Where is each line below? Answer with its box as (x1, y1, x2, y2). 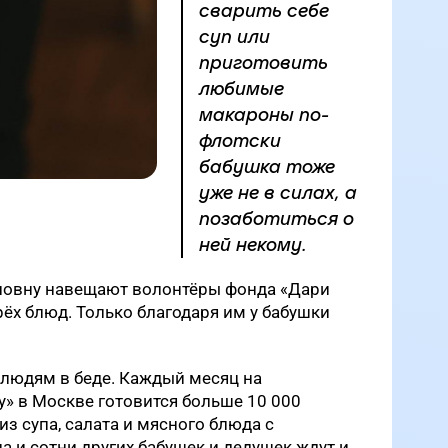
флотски (199, 130, 281, 151)
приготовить (199, 52, 328, 73)
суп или (199, 26, 270, 47)
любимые (199, 78, 284, 99)
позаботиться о (199, 208, 354, 229)
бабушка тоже (199, 156, 335, 177)
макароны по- (199, 104, 329, 125)
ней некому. (199, 234, 312, 255)
